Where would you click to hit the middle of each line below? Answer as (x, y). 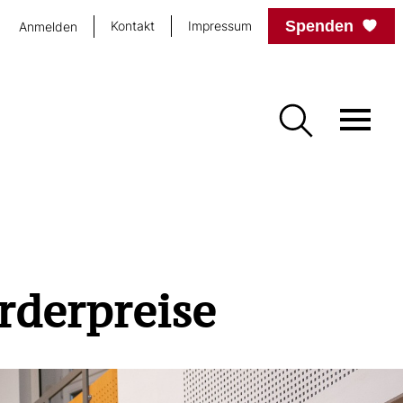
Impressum (220, 26)
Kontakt (133, 26)
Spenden (319, 26)
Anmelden (48, 26)
